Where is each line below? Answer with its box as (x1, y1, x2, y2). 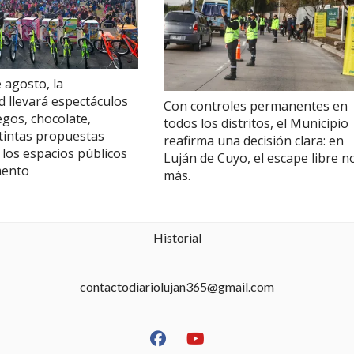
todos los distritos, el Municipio (164, 114, 348, 132)
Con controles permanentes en (164, 96, 348, 115)
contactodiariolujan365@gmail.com (80, 278, 274, 294)
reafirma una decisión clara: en (164, 131, 344, 149)
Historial (153, 229, 201, 245)
